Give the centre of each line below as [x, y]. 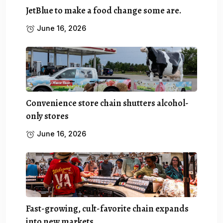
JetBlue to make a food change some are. [104, 10]
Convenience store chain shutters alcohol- [107, 103]
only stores [47, 116]
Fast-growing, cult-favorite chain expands [107, 208]
